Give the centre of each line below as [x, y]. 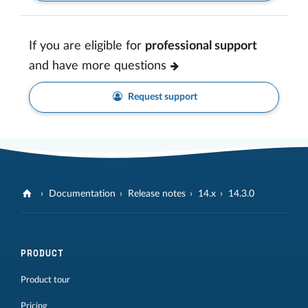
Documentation [82, 194]
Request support [162, 97]
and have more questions [98, 66]
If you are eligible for [87, 46]
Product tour [45, 279]
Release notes [157, 194]
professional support [201, 46]
